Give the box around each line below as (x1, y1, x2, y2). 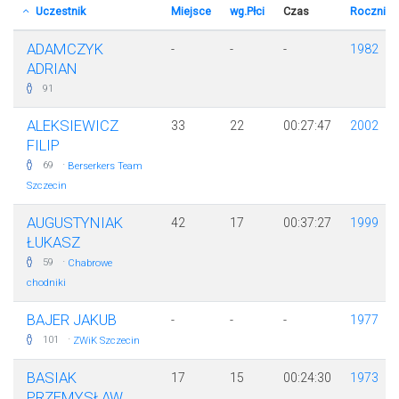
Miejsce (170, 4, 211, 19)
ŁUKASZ (27, 233, 80, 252)
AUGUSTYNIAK (27, 214, 123, 232)
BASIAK (27, 369, 77, 387)
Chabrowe (68, 257, 112, 270)
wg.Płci (229, 4, 265, 19)
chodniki (27, 277, 66, 289)
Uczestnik (32, 4, 85, 19)
